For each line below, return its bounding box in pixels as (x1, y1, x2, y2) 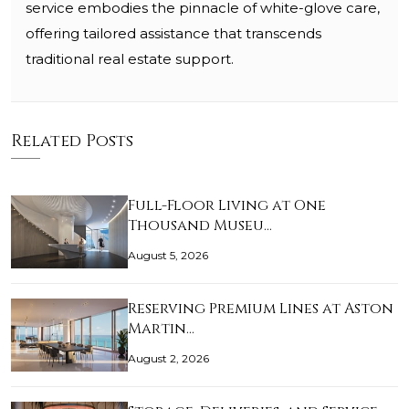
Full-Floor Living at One (128, 195, 326, 216)
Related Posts (11, 130, 133, 153)
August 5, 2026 (128, 248, 208, 263)
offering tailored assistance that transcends (26, 25, 321, 43)
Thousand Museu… (128, 215, 272, 236)
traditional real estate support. (26, 50, 234, 68)
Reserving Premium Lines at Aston (128, 299, 393, 320)
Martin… (128, 319, 194, 340)
